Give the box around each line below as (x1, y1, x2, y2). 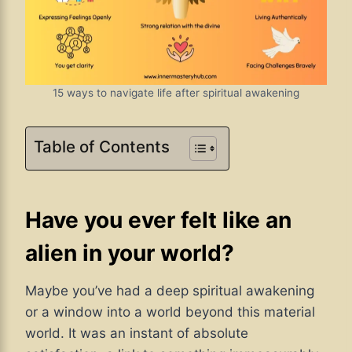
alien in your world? (25, 240, 234, 267)
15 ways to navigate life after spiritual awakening (53, 86, 299, 100)
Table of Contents (34, 137, 170, 157)
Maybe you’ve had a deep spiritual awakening (25, 283, 314, 299)
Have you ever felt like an (25, 207, 291, 234)
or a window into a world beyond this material (25, 304, 315, 321)
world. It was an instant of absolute (25, 325, 248, 342)
